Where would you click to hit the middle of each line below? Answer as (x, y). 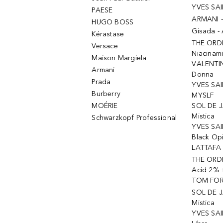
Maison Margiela (119, 58)
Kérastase (108, 34)
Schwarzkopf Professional (134, 118)
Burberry (106, 94)
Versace (105, 46)
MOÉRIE (105, 106)
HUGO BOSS (113, 22)
